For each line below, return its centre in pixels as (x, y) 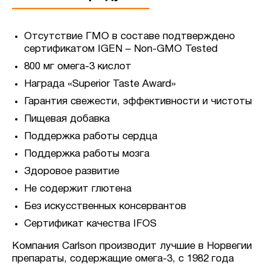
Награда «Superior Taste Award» (100, 84)
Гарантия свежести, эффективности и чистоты (138, 101)
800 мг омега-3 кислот (78, 66)
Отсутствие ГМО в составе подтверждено (130, 36)
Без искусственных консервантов (105, 206)
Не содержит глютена (78, 189)
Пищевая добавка (67, 119)
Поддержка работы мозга (87, 154)
